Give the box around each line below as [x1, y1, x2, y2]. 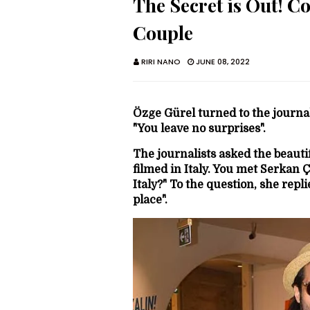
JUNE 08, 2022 [196, 56, 250, 67]
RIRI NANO [141, 56, 181, 67]
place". [133, 194, 167, 206]
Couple [133, 20, 193, 45]
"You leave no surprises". [133, 122, 266, 135]
